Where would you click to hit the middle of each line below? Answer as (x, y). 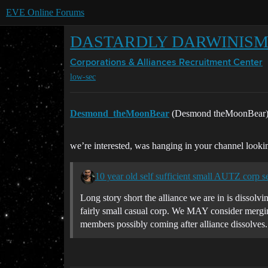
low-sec (83, 77)
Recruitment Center (221, 63)
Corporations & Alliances (123, 63)
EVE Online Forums (45, 12)
